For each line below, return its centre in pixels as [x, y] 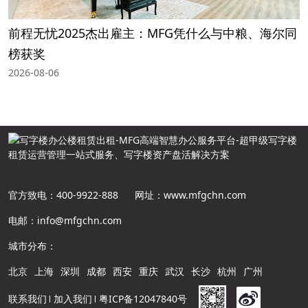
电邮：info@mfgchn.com [65, 220]
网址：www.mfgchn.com [190, 195]
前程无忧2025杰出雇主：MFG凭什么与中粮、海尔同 [153, 33]
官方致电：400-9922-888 [63, 195]
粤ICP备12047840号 [143, 299]
